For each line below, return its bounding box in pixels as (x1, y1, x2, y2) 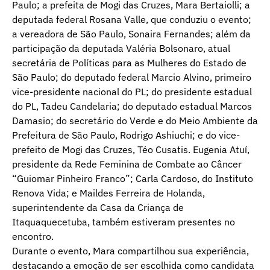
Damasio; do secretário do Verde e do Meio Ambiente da (12, 114, 258, 127)
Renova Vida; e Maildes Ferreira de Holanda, (12, 186, 205, 199)
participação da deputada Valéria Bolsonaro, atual (12, 42, 230, 54)
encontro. (12, 230, 54, 242)
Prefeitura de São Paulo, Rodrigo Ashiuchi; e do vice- (12, 128, 240, 141)
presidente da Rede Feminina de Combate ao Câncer (12, 157, 242, 170)
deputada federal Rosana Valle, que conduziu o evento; (12, 13, 251, 25)
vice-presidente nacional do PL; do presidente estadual (12, 85, 252, 98)
